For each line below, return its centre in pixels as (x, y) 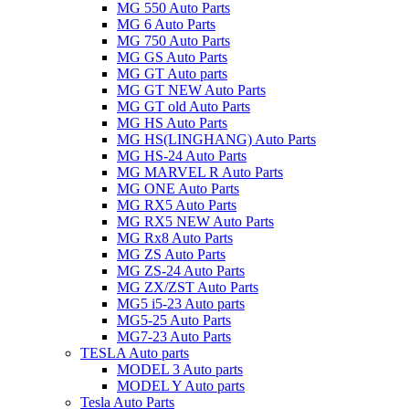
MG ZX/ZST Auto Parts (188, 287)
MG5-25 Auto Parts (174, 320)
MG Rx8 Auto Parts (175, 238)
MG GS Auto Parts (172, 57)
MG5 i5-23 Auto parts (181, 304)
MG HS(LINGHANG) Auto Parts (216, 139)
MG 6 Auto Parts (166, 24)
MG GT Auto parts (172, 73)
